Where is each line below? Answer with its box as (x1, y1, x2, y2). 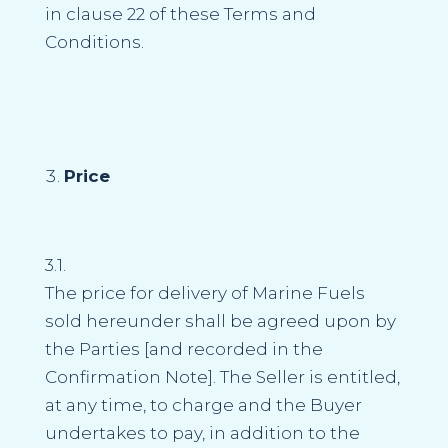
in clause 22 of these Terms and (44, 3, 316, 24)
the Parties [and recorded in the (44, 338, 323, 359)
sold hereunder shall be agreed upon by (44, 310, 396, 331)
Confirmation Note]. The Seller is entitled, (44, 366, 400, 387)
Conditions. (44, 31, 144, 52)
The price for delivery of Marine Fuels (44, 282, 365, 303)
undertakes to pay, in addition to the (44, 422, 360, 443)
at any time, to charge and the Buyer (44, 394, 362, 415)
